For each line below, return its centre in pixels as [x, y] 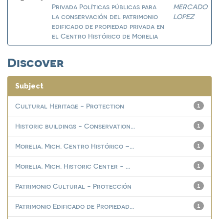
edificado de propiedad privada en [108, 26]
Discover [35, 62]
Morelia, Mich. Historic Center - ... [73, 166]
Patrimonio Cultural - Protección [73, 186]
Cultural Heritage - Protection [70, 106]
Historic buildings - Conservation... [75, 126]
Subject [29, 86]
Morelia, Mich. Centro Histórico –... [75, 146]
